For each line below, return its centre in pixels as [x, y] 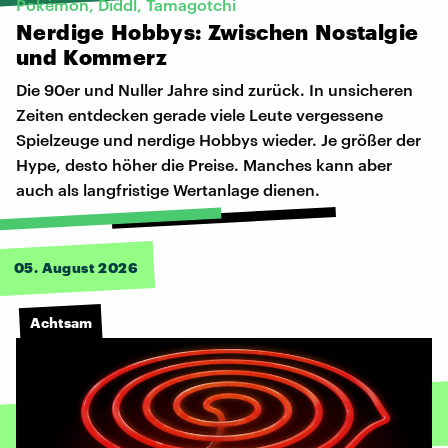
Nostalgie [366, 32]
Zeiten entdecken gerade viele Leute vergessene [199, 115]
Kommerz [115, 57]
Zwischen [258, 32]
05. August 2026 [76, 268]
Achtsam [61, 322]
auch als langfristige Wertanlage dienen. [168, 190]
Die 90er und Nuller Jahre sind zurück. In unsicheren [214, 90]
